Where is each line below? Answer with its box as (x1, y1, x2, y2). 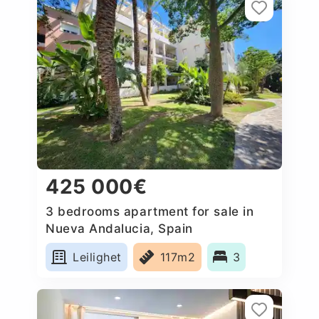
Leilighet (73, 249, 122, 264)
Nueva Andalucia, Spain (46, 221, 193, 236)
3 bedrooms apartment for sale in (46, 204, 254, 219)
